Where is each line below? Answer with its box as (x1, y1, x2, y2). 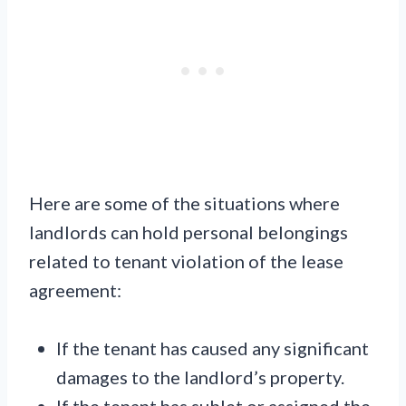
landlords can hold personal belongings (29, 221, 348, 244)
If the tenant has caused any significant (56, 337, 369, 360)
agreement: (29, 279, 121, 302)
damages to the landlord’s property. (56, 366, 344, 389)
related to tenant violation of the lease (29, 250, 343, 273)
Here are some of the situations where (29, 192, 340, 215)
